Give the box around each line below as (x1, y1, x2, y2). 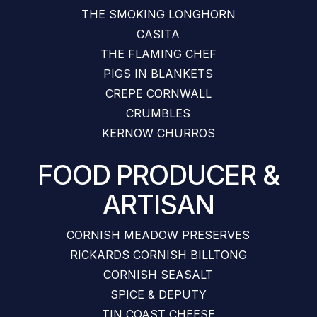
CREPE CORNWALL (105, 86, 212, 100)
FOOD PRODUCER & (38, 158, 279, 191)
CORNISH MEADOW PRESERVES (67, 228, 250, 242)
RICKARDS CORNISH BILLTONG (69, 248, 247, 262)
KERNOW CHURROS (101, 126, 215, 140)
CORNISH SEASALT (103, 267, 214, 282)
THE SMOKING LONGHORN (81, 7, 236, 21)
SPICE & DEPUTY (110, 287, 207, 301)
